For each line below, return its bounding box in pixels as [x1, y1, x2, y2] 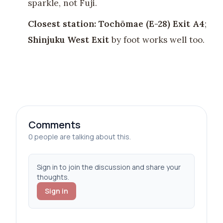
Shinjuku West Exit [27, 34, 109, 45]
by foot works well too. [109, 34, 205, 45]
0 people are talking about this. [28, 132, 131, 141]
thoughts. [37, 172, 69, 182]
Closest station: [27, 18, 96, 29]
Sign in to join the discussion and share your [37, 162, 181, 172]
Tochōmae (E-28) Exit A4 [98, 18, 205, 29]
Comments [28, 118, 81, 131]
